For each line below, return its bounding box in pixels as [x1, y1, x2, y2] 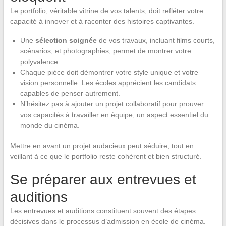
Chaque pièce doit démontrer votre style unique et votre [20, 68, 198, 76]
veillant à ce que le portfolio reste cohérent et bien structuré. [10, 152, 202, 160]
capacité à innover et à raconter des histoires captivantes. [10, 17, 194, 25]
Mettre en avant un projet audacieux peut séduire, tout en [10, 141, 194, 150]
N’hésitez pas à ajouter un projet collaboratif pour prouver [20, 99, 204, 108]
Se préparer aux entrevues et [10, 171, 196, 187]
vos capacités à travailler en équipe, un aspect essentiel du [20, 110, 208, 119]
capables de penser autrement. [20, 89, 120, 97]
